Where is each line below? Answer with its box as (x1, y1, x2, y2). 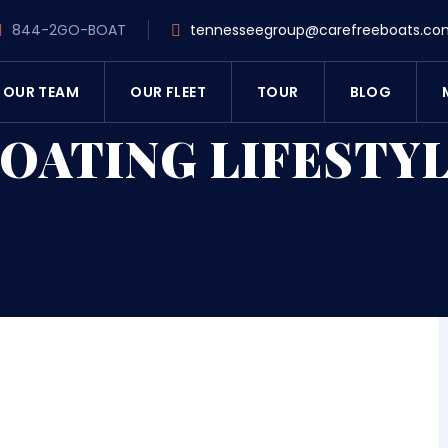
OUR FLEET (130, 82, 206, 103)
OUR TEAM (2, 82, 80, 103)
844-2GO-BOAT (8, 20, 126, 40)
